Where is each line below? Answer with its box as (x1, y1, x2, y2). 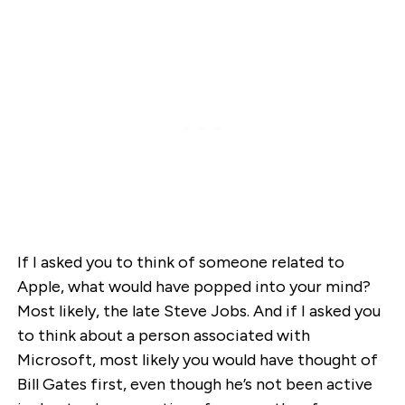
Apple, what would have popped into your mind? (16, 277, 371, 297)
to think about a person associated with (16, 325, 310, 346)
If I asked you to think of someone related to (16, 252, 344, 273)
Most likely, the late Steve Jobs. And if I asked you (16, 301, 381, 322)
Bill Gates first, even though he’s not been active (16, 374, 372, 395)
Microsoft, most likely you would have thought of (16, 350, 378, 371)
